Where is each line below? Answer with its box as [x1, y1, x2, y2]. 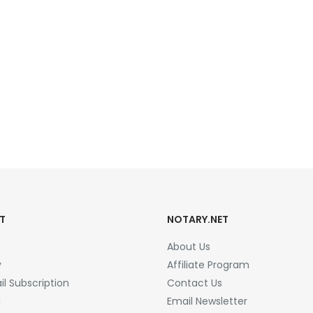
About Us [167, 240, 210, 254]
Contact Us [167, 276, 222, 290]
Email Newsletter [167, 294, 247, 308]
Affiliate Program [167, 258, 249, 272]
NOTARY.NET [167, 212, 228, 226]
